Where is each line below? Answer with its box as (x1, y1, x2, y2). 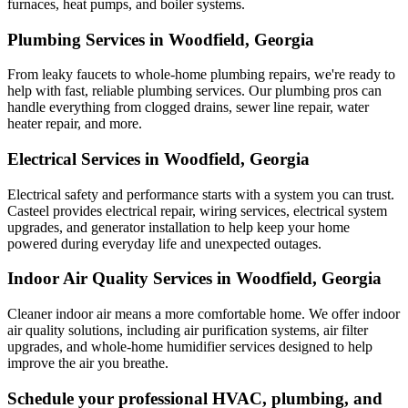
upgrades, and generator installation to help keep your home (7, 219, 350, 235)
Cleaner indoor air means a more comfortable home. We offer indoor (7, 306, 400, 322)
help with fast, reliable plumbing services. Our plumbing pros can (7, 83, 382, 99)
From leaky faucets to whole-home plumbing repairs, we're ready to (7, 66, 395, 83)
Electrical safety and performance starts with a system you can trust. (7, 186, 394, 202)
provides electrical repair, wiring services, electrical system (49, 202, 387, 219)
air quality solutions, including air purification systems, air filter (7, 322, 368, 339)
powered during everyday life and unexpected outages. (7, 235, 321, 251)
